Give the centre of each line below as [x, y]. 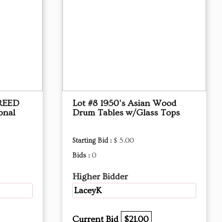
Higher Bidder [100, 177]
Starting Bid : [93, 141]
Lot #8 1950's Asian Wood [124, 103]
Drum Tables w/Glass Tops [126, 113]
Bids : [82, 156]
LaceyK [88, 191]
